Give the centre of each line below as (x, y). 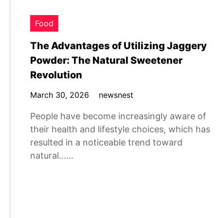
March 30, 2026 (60, 95)
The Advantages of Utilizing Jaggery (118, 46)
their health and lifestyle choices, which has (120, 129)
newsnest (116, 95)
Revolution (56, 75)
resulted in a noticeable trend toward (106, 142)
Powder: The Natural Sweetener (106, 60)
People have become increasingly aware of (118, 116)
